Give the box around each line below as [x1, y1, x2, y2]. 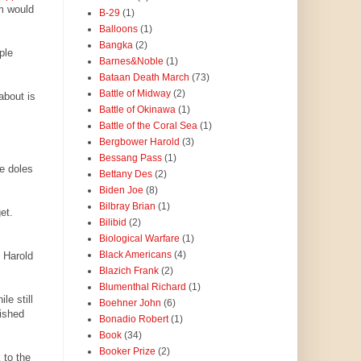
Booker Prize [98, 346, 156, 358]
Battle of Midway [98, 88, 171, 100]
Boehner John [98, 297, 161, 309]
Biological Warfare [98, 233, 180, 245]
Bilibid [98, 217, 127, 229]
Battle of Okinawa [98, 104, 176, 116]
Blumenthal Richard [98, 281, 186, 293]
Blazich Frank [98, 265, 159, 277]
